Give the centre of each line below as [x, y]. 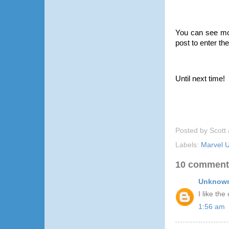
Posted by [192, 131]
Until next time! [200, 79]
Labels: [188, 145]
